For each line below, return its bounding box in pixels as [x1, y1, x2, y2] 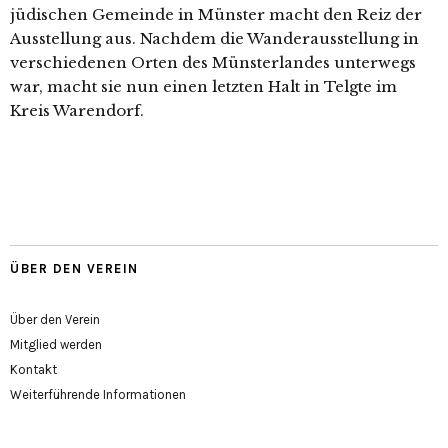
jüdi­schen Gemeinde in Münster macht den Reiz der [10, 5, 422, 25]
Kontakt [10, 362, 57, 378]
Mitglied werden [10, 337, 102, 353]
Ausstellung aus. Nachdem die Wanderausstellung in [10, 29, 419, 49]
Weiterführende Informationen [10, 387, 186, 403]
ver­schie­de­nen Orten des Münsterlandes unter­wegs [10, 53, 416, 73]
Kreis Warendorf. [10, 101, 144, 121]
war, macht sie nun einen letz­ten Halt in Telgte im [10, 77, 397, 97]
